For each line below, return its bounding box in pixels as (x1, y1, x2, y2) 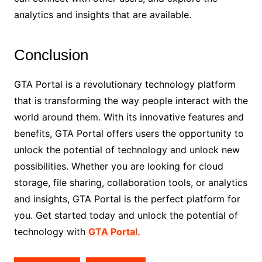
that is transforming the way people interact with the (13, 94, 248, 106)
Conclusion (13, 46, 88, 64)
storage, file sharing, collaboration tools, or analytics (13, 176, 247, 188)
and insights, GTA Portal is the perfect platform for (13, 192, 240, 205)
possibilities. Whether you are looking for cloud (13, 160, 223, 172)
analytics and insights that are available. (13, 8, 191, 20)
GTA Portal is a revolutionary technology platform (13, 78, 236, 90)
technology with (13, 225, 88, 237)
